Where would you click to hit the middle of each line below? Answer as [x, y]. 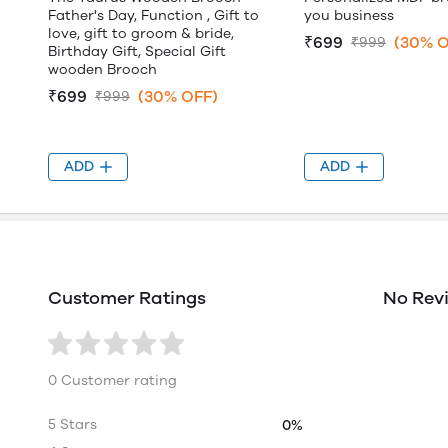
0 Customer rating [112, 380]
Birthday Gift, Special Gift [137, 51]
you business [349, 15]
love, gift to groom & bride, [141, 33]
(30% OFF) [178, 96]
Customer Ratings [127, 298]
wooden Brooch [102, 69]
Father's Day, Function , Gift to [153, 15]
